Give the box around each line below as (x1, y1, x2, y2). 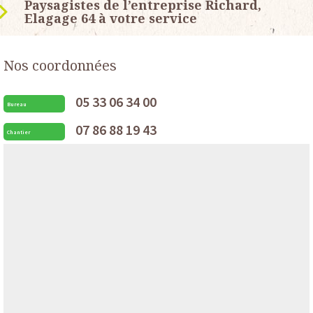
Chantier (7, 128, 30, 136)
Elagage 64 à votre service (24, 10, 197, 27)
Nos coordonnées (3, 56, 117, 75)
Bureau (7, 100, 27, 108)
